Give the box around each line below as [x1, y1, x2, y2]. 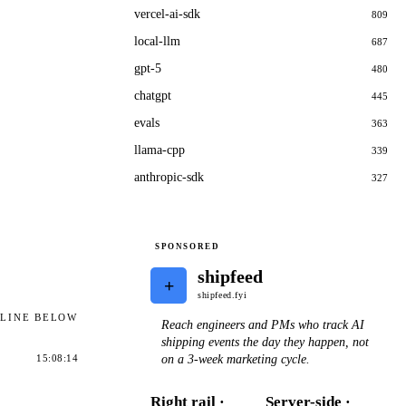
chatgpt [134, 89, 171, 102]
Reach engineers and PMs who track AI [161, 317, 364, 332]
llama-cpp [134, 143, 185, 157]
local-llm [134, 34, 180, 48]
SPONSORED [155, 241, 220, 251]
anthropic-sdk [134, 170, 204, 184]
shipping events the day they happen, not [161, 334, 369, 349]
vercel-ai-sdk [134, 7, 200, 21]
